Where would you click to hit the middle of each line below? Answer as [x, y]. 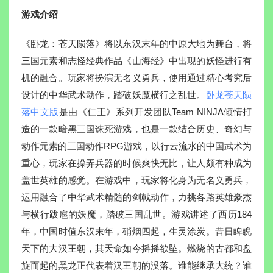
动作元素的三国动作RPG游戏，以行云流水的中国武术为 [136, 146]
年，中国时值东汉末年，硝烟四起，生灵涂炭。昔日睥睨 [136, 231]
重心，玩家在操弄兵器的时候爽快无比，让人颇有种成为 [136, 163]
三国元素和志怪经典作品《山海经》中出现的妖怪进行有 [136, 60]
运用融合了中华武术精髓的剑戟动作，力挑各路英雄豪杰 [136, 197]
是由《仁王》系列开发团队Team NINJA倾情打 [155, 112]
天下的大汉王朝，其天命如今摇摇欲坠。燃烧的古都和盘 [136, 248]
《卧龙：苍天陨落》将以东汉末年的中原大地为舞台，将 [136, 43]
